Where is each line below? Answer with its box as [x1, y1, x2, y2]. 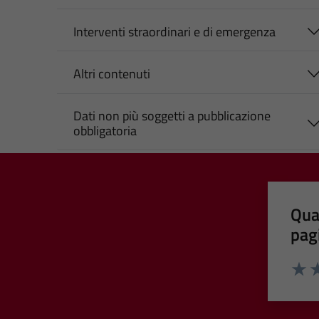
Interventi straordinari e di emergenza [73, 21, 276, 41]
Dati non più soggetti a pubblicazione [73, 105, 271, 125]
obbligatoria [73, 120, 137, 140]
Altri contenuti [73, 64, 150, 84]
